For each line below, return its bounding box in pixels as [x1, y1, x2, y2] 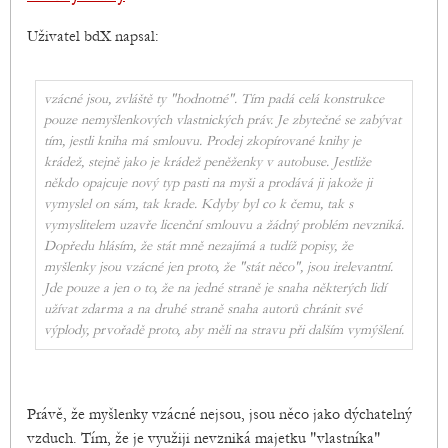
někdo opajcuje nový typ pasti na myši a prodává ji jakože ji [44, 175, 372, 192]
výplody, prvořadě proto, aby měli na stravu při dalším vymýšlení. [44, 322, 404, 339]
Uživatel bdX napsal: [27, 27, 159, 46]
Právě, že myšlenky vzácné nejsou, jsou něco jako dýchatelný [27, 405, 412, 424]
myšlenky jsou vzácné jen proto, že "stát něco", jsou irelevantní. [44, 259, 393, 276]
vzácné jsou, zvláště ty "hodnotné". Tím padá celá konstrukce [44, 91, 384, 108]
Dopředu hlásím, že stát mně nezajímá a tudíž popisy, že [44, 238, 353, 255]
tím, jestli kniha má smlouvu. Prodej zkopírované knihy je [44, 133, 361, 150]
